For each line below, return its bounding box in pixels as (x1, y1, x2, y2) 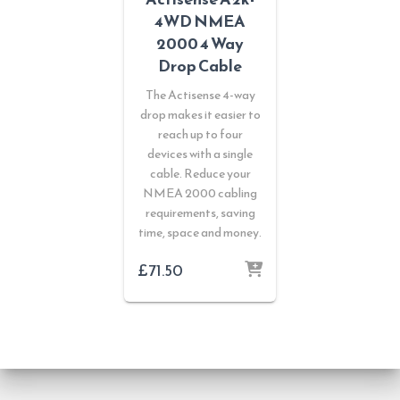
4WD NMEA (154, 8, 246, 33)
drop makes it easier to (139, 104, 261, 124)
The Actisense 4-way (145, 85, 255, 104)
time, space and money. (138, 222, 262, 242)
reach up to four (157, 124, 243, 144)
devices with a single (147, 144, 253, 163)
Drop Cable (158, 53, 242, 78)
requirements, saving (145, 203, 255, 222)
